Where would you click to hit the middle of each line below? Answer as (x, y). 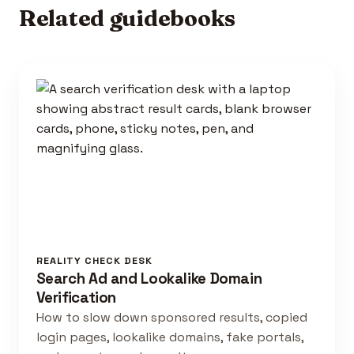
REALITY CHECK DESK (94, 261)
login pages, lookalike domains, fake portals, (169, 337)
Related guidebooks (127, 19)
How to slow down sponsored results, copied (171, 318)
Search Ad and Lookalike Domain (149, 279)
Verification (76, 298)
